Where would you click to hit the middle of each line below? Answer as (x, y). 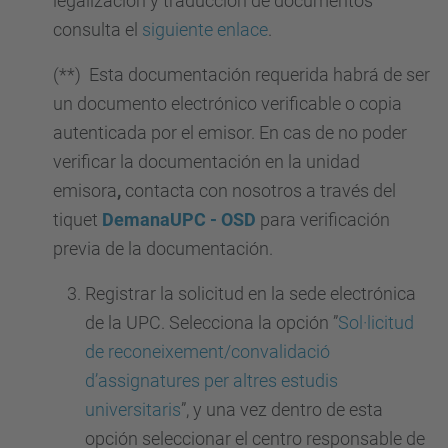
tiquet (77, 219)
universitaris (133, 409)
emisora (85, 190)
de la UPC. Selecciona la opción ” (211, 322)
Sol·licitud (376, 322)
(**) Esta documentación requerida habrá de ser (241, 74)
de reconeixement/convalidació (207, 351)
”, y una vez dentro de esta (282, 409)
